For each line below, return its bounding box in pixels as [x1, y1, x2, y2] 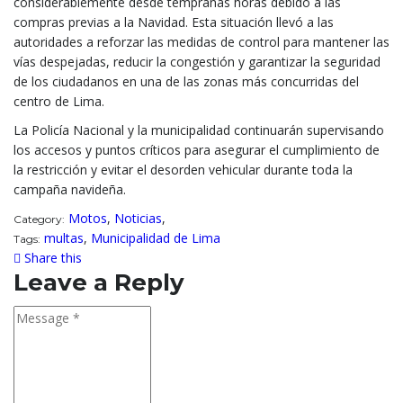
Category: [13, 211, 65, 226]
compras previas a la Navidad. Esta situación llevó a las [13, 13, 334, 31]
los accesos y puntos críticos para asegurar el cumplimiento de [13, 140, 380, 158]
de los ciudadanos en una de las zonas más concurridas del [13, 72, 359, 90]
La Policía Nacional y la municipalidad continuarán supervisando [13, 121, 384, 139]
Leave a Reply [13, 267, 184, 297]
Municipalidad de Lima [91, 228, 220, 246]
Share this [21, 248, 82, 266]
